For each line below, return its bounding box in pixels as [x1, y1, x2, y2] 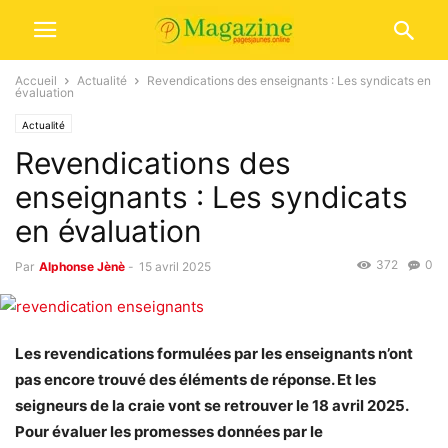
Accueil [15, 73, 57, 88]
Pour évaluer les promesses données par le [15, 422, 323, 442]
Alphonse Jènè [39, 259, 125, 274]
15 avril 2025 [139, 259, 211, 274]
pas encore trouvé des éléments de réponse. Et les [15, 370, 376, 390]
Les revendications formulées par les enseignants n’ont [15, 344, 413, 364]
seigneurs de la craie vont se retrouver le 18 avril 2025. [15, 396, 408, 416]
